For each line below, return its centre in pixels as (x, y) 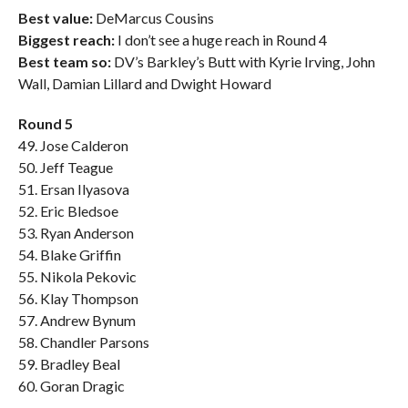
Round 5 (45, 123)
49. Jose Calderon (73, 145)
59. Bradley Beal (69, 364)
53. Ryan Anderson (76, 233)
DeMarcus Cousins (153, 18)
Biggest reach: (66, 40)
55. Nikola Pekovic (77, 276)
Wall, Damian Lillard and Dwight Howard (144, 83)
